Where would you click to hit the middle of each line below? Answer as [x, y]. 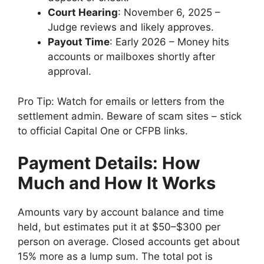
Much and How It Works [117, 183]
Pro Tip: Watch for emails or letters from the [121, 101]
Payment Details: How [109, 163]
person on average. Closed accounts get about [129, 242]
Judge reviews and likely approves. [131, 27]
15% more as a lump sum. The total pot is [115, 257]
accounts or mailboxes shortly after [131, 57]
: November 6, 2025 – [169, 13]
